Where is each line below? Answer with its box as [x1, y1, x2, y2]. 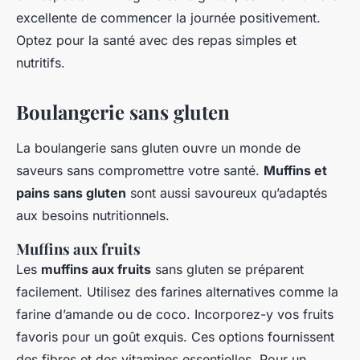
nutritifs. [16, 55, 65, 72]
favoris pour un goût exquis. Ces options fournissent [16, 329, 334, 346]
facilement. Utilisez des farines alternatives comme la [16, 284, 338, 301]
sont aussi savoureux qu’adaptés [126, 185, 327, 202]
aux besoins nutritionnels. [16, 207, 170, 224]
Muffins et [264, 162, 327, 179]
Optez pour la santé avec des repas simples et [16, 32, 297, 49]
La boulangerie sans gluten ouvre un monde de [16, 140, 301, 157]
